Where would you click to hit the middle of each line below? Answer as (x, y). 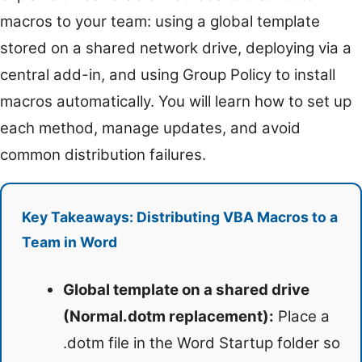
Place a (302, 316)
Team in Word (69, 242)
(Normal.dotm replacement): (168, 316)
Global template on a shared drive (186, 289)
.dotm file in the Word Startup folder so (202, 343)
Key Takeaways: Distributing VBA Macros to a (180, 217)
